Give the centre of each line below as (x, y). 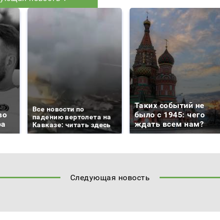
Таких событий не (170, 105)
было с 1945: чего (170, 114)
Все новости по (58, 109)
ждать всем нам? (169, 124)
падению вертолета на (72, 117)
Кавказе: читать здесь (72, 124)
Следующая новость (110, 177)
